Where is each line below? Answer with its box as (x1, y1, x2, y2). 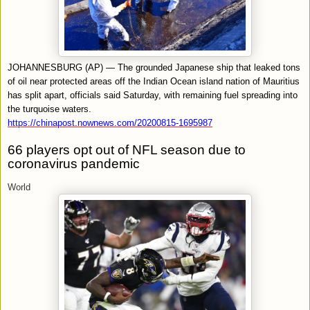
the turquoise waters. (8, 103, 91, 114)
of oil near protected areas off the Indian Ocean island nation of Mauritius (8, 75, 300, 86)
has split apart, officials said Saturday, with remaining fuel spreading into (8, 89, 298, 100)
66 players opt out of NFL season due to (8, 142, 246, 157)
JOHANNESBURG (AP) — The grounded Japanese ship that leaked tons (8, 62, 300, 73)
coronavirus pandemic (8, 156, 140, 171)
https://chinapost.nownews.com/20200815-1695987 (8, 117, 212, 128)
